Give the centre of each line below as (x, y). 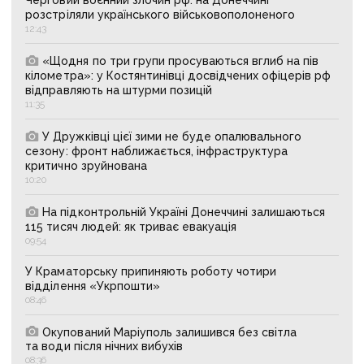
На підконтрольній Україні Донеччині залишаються (184, 212)
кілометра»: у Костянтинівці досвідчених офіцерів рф (178, 75)
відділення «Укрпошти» (93, 286)
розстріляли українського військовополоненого (160, 14)
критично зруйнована (86, 165)
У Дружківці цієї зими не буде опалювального (172, 136)
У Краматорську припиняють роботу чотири (151, 271)
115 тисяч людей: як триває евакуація (131, 226)
